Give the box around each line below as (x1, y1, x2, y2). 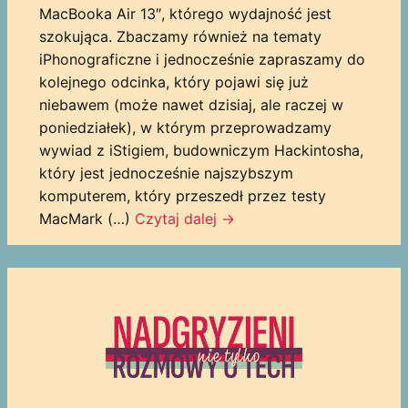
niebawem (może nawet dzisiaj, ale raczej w (38, 95, 343, 114)
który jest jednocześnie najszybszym (38, 163, 293, 182)
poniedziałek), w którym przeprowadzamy (38, 117, 331, 137)
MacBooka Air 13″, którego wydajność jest (38, 4, 331, 23)
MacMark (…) (38, 209, 135, 228)
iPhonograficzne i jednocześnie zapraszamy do (38, 49, 365, 68)
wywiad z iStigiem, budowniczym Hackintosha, (38, 140, 363, 159)
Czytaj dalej (134, 209, 221, 228)
